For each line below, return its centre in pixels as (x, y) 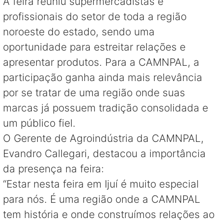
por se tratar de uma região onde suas (94, 92)
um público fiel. (39, 123)
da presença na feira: (54, 168)
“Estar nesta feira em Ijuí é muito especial (101, 184)
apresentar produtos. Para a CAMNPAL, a (101, 62)
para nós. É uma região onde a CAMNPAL (102, 199)
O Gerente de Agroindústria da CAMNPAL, (103, 138)
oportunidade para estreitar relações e (94, 47)
